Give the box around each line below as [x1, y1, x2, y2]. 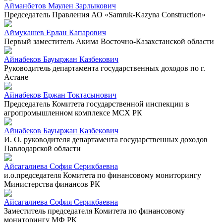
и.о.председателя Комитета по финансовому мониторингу [4, 170, 201, 179]
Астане [4, 72, 28, 81]
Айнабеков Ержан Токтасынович [4, 90, 116, 99]
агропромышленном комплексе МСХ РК [4, 108, 142, 117]
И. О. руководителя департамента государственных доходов [4, 135, 208, 144]
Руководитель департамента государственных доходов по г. [4, 63, 205, 72]
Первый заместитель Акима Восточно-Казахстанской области [4, 37, 214, 46]
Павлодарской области [4, 144, 81, 153]
